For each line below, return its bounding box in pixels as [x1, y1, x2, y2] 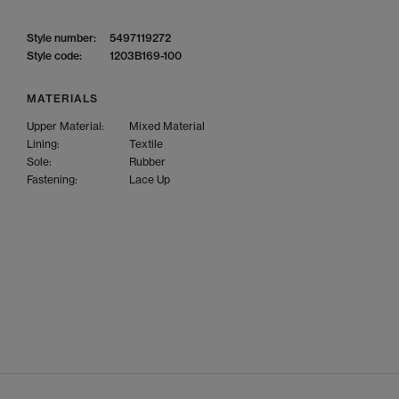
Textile [129, 137, 163, 151]
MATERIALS [27, 92, 98, 105]
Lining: [27, 137, 60, 151]
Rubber [129, 155, 166, 168]
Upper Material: [27, 119, 104, 133]
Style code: [27, 49, 82, 62]
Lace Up [129, 173, 170, 186]
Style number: [27, 31, 96, 45]
